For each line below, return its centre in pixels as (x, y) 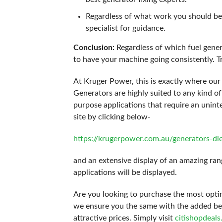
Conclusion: (94, 48)
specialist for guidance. (126, 28)
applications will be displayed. (125, 172)
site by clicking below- (112, 117)
